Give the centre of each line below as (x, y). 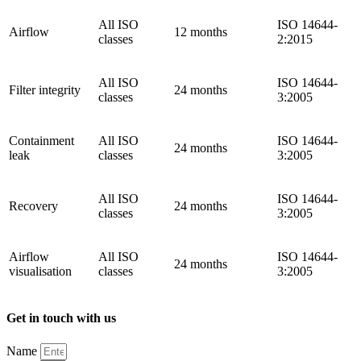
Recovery (33, 206)
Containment (41, 141)
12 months (201, 32)
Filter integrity (45, 90)
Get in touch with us (61, 318)
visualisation (40, 272)
